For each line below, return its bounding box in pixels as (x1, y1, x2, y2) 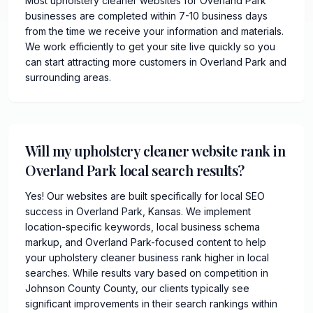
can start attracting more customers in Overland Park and (25, 55, 286, 68)
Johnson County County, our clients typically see (25, 282, 249, 294)
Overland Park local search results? (25, 160, 245, 180)
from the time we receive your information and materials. (25, 24, 284, 37)
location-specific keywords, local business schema (25, 220, 260, 233)
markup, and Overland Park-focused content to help (25, 235, 266, 248)
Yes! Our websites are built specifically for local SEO (25, 189, 265, 202)
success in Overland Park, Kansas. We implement (25, 205, 251, 217)
